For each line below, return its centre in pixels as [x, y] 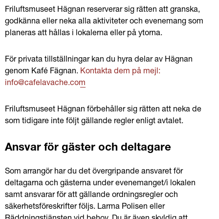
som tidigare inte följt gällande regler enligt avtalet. [94, 122]
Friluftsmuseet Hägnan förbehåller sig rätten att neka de [103, 110]
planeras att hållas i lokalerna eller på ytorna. [84, 34]
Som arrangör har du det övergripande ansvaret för [94, 172]
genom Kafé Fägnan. [43, 72]
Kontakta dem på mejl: [120, 72]
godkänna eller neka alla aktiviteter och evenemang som [104, 22]
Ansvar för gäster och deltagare [88, 148]
